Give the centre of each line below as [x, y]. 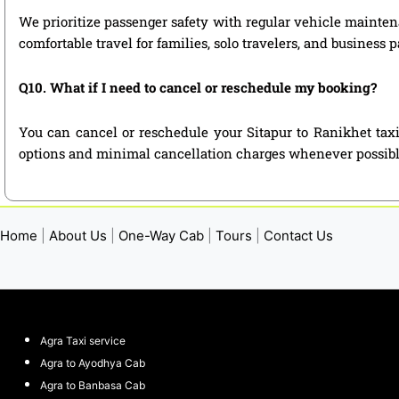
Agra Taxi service [83, 340]
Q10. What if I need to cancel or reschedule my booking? [198, 87]
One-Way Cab [161, 236]
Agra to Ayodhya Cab [93, 362]
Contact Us [298, 236]
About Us [78, 236]
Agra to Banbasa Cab [93, 385]
